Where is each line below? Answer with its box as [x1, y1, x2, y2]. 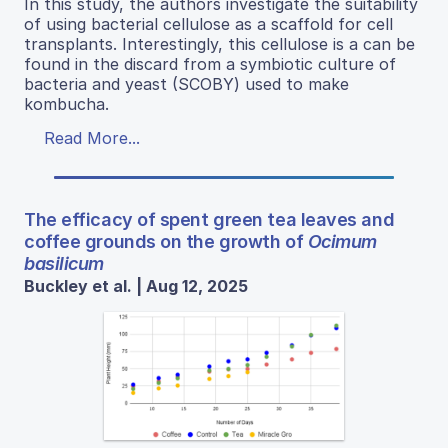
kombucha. [24, 94, 109, 115]
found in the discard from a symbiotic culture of [24, 54, 396, 75]
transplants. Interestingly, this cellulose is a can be [24, 34, 415, 55]
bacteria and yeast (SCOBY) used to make [24, 74, 349, 95]
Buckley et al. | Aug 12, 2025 [24, 276, 248, 297]
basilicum [24, 253, 104, 275]
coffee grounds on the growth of [24, 231, 308, 253]
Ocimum [307, 231, 377, 253]
